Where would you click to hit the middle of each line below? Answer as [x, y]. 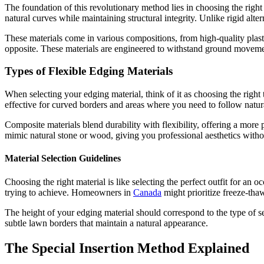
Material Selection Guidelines [63, 159]
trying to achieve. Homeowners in [69, 192]
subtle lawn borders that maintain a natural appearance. [106, 223]
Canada [147, 192]
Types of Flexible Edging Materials [89, 71]
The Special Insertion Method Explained [127, 248]
